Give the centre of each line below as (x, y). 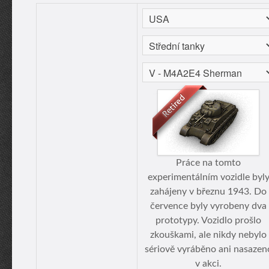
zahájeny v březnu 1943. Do (208, 192)
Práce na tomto (208, 163)
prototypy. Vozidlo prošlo (208, 220)
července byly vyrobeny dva (208, 206)
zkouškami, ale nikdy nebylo (208, 235)
